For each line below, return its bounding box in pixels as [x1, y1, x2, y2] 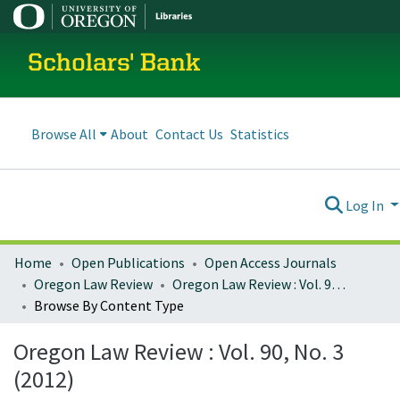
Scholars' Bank [28, 52, 201, 77]
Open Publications [71, 254, 185, 271]
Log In [346, 196, 387, 214]
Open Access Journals [204, 254, 337, 271]
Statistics [230, 124, 289, 143]
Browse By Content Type [34, 296, 184, 314]
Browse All [31, 124, 96, 143]
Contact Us [155, 124, 223, 143]
